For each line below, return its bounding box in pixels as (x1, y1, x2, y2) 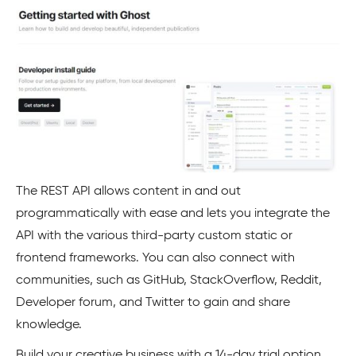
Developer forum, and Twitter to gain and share (16, 296, 290, 310)
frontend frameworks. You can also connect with (16, 252, 295, 265)
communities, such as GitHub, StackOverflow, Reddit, (16, 274, 322, 288)
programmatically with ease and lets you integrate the (16, 207, 330, 221)
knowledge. (16, 319, 82, 332)
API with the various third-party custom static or (16, 230, 292, 243)
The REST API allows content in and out (16, 185, 241, 199)
